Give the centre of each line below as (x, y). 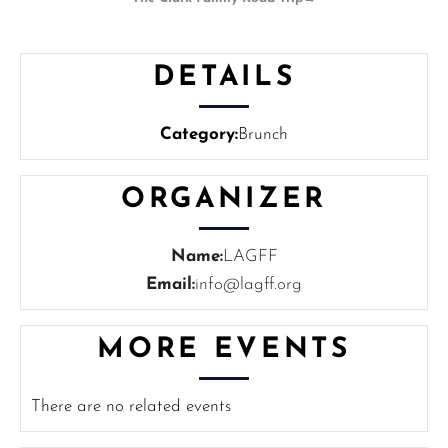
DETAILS (224, 78)
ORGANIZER (224, 200)
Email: (170, 285)
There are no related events (131, 407)
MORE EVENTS (224, 350)
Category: (199, 135)
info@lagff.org (248, 285)
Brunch (263, 135)
